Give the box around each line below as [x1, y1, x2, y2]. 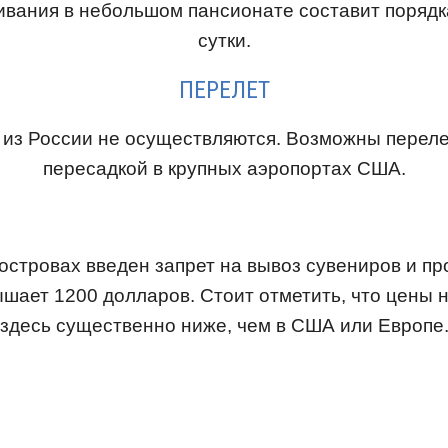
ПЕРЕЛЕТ [178, 75, 270, 104]
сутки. [197, 29, 251, 51]
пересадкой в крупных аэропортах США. [42, 157, 406, 179]
